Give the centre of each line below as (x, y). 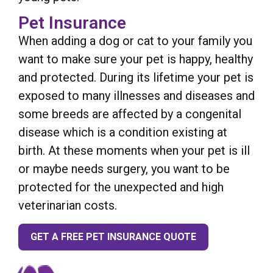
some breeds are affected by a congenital (130, 114)
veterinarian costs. (68, 206)
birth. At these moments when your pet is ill (134, 151)
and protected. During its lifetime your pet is (136, 78)
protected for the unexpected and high (121, 187)
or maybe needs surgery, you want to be (124, 169)
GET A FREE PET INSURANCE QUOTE (113, 236)
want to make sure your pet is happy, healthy (136, 59)
